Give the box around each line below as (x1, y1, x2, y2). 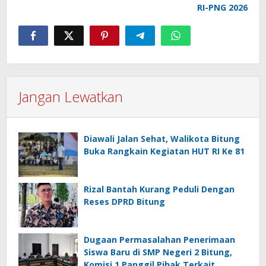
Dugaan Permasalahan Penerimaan (84, 233, 235, 245)
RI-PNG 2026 (197, 1, 248, 13)
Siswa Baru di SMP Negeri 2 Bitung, (84, 246, 232, 258)
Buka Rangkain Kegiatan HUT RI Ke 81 (84, 145, 245, 157)
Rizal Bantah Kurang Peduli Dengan (84, 183, 235, 195)
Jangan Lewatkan (18, 86, 123, 106)
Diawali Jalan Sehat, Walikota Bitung (84, 132, 240, 144)
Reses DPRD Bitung (84, 195, 165, 207)
